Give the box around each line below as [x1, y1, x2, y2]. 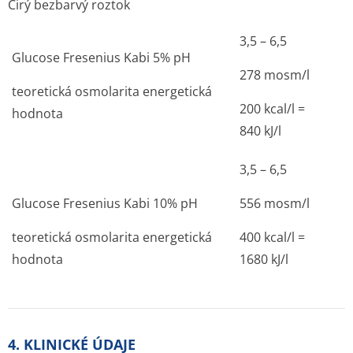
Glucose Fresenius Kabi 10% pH [12, 195, 198, 212]
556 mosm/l [240, 195, 310, 212]
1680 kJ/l [240, 251, 288, 268]
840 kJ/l [240, 122, 281, 139]
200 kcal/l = [240, 100, 305, 117]
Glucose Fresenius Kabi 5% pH [12, 49, 191, 66]
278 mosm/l [240, 66, 310, 84]
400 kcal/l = [240, 229, 305, 246]
